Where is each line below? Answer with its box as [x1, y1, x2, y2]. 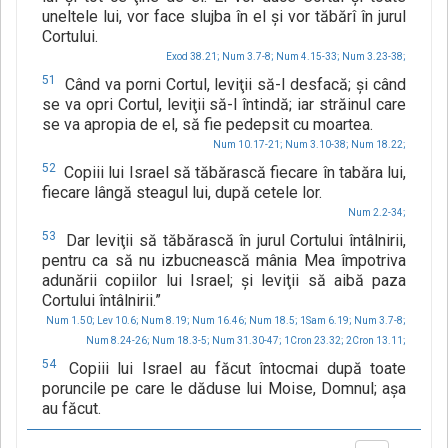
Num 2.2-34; [348, 207, 406, 219]
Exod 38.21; [166, 51, 220, 63]
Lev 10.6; [97, 315, 139, 327]
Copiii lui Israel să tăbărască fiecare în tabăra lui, [60, 163, 406, 183]
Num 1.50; [46, 315, 95, 327]
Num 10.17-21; [213, 139, 283, 151]
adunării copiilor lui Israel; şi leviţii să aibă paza [42, 271, 406, 291]
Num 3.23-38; [342, 51, 406, 63]
